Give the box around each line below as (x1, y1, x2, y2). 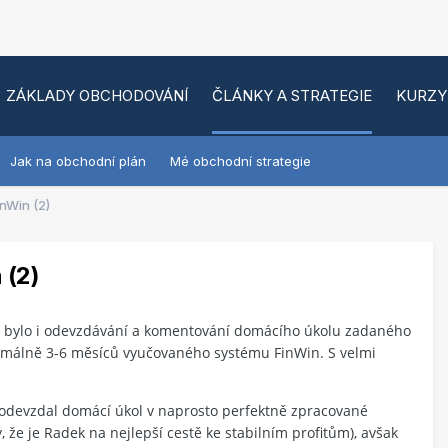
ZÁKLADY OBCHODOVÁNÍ (6, 85, 188, 105)
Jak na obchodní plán (10, 153, 146, 169)
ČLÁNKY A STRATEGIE (212, 85, 372, 105)
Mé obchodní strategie (170, 153, 311, 169)
